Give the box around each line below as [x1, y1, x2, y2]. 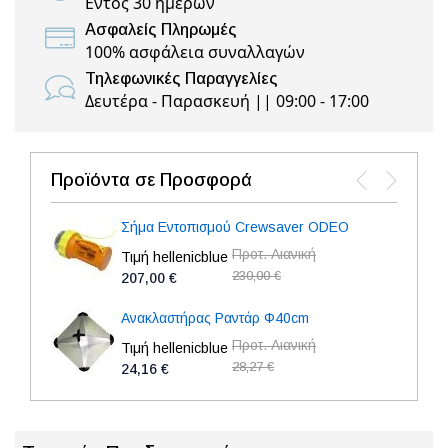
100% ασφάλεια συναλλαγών [85, 41, 305, 63]
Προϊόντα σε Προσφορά [51, 170, 252, 190]
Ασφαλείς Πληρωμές [85, 21, 237, 38]
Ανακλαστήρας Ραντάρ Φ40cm [121, 310, 309, 326]
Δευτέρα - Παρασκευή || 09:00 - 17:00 [85, 90, 369, 112]
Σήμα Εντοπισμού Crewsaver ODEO [121, 219, 349, 235]
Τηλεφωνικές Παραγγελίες [85, 70, 278, 87]
